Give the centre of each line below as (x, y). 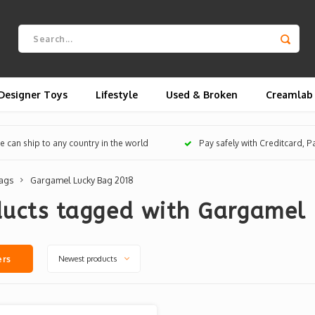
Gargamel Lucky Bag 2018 (82, 180)
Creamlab (289, 94)
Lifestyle (117, 94)
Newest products (87, 258)
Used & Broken (202, 94)
